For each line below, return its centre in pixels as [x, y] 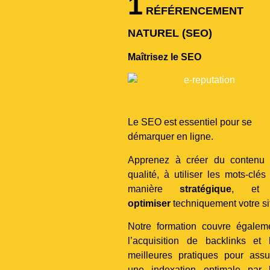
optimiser [149, 203]
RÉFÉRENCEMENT [193, 11]
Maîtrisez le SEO [165, 57]
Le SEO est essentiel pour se [190, 122]
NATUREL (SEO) [170, 33]
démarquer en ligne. [171, 137]
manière [154, 189]
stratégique [206, 189]
